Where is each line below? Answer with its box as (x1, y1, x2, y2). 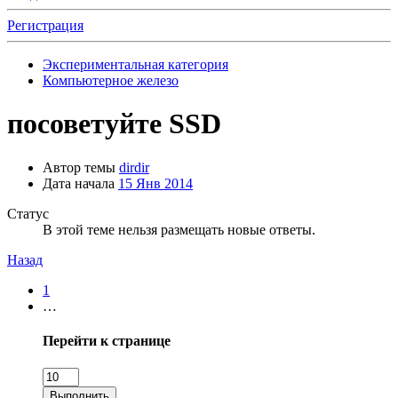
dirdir (119, 159, 149, 175)
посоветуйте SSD (7, 107, 221, 140)
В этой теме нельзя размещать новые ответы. (43, 221, 315, 237)
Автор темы (43, 159, 115, 175)
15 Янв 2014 (118, 175, 193, 191)
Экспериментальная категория (43, 57, 228, 72)
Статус (7, 205, 49, 221)
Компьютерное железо (43, 73, 179, 88)
